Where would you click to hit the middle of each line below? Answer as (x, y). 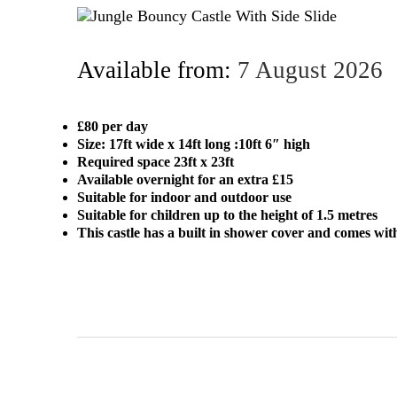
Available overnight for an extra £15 (185, 180)
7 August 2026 (310, 70)
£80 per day (113, 127)
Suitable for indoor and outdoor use (184, 198)
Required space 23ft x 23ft (156, 162)
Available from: (157, 70)
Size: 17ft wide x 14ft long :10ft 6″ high (194, 144)
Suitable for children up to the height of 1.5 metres (227, 215)
